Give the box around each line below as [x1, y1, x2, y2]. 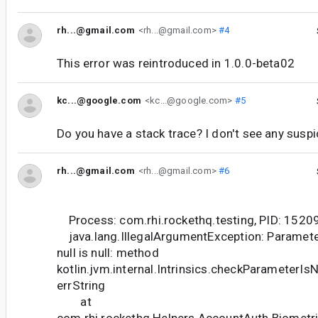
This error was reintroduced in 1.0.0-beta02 [57, 56, 295, 71]
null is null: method [57, 246, 159, 261]
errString [57, 278, 106, 293]
